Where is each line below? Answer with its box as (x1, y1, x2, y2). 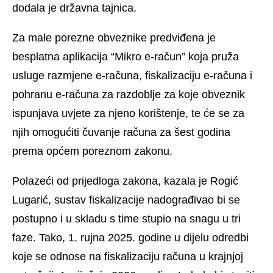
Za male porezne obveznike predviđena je (12, 32, 216, 44)
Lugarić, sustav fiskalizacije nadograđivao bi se (12, 194, 240, 207)
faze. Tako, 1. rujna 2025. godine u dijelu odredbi (12, 232, 249, 244)
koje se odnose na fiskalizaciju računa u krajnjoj (12, 250, 243, 263)
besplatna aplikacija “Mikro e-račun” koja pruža (12, 51, 239, 63)
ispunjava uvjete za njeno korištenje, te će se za (12, 107, 244, 120)
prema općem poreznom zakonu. (12, 145, 172, 158)
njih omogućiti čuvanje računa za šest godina (12, 126, 230, 139)
